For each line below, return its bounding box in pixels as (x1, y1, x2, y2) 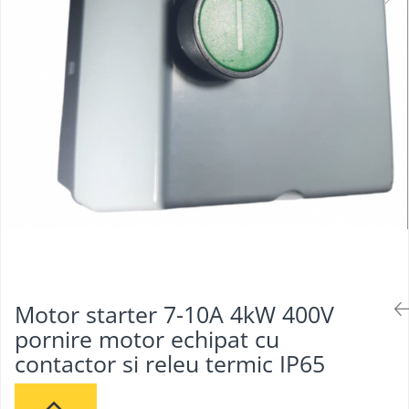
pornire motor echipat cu (15, 323, 279, 354)
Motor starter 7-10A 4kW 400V (15, 299, 334, 330)
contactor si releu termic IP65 (15, 348, 325, 379)
